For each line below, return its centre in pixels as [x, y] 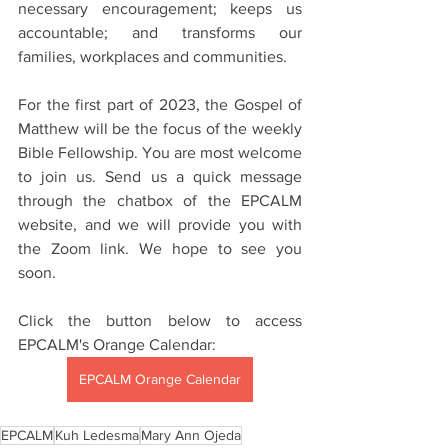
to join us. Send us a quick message [160, 177]
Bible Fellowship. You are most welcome [160, 153]
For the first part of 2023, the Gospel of [160, 105]
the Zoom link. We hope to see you [160, 249]
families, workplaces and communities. [152, 57]
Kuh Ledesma [97, 435]
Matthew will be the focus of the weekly [160, 129]
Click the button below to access [160, 321]
